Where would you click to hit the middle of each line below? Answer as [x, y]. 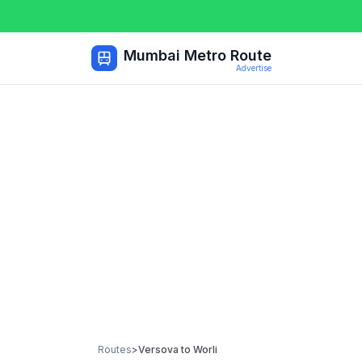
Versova [158, 349]
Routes [115, 349]
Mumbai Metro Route [198, 55]
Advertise [254, 68]
